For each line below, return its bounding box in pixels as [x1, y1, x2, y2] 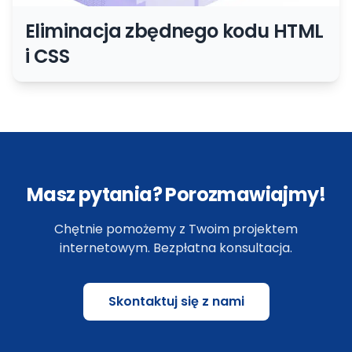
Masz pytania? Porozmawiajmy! [26, 181, 326, 207]
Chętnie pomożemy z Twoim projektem [54, 220, 298, 238]
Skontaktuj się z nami [108, 292, 244, 310]
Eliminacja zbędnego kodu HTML [25, 18, 324, 44]
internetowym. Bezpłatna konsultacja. [60, 239, 292, 257]
